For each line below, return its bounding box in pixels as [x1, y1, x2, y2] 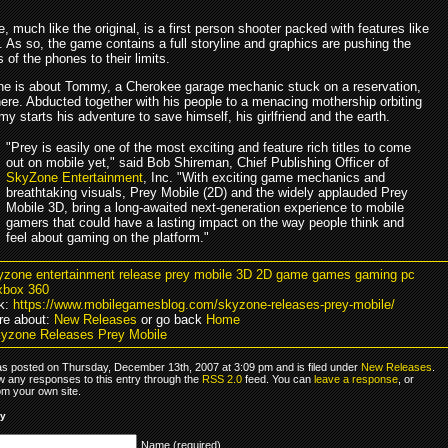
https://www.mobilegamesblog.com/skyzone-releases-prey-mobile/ [13, 296, 395, 312]
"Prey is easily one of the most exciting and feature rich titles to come [6, 139, 411, 155]
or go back [137, 311, 206, 327]
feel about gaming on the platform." [6, 229, 209, 245]
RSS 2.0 [202, 372, 242, 385]
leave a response [314, 372, 398, 385]
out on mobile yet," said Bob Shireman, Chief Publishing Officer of [6, 154, 389, 170]
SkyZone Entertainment [6, 169, 143, 185]
